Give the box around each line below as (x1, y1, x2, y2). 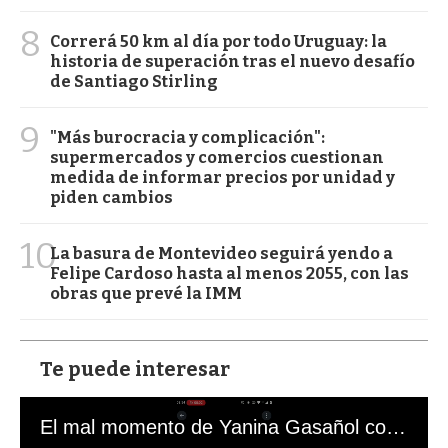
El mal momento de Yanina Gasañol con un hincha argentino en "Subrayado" (386, 416, 406, 439)
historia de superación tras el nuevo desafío (50, 52, 415, 72)
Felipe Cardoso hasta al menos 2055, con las (50, 264, 409, 284)
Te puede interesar (40, 357, 230, 382)
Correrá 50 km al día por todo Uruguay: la (50, 32, 387, 52)
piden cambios (50, 188, 173, 208)
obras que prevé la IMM (50, 284, 242, 304)
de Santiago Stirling (50, 72, 218, 92)
